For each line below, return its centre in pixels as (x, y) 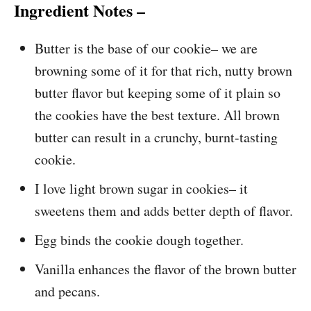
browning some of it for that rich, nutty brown (163, 70)
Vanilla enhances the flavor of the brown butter (166, 269)
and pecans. (67, 291)
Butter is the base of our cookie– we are (146, 48)
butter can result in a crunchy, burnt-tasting (156, 137)
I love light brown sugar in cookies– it (141, 188)
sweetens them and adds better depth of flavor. (164, 211)
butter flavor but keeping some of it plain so (158, 93)
